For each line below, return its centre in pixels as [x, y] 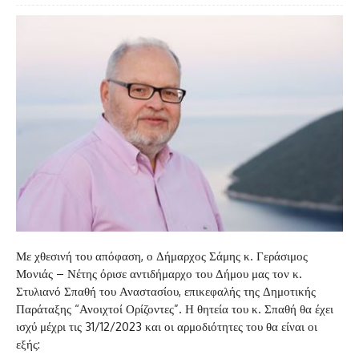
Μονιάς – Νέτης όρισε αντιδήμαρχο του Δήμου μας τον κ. [159, 273]
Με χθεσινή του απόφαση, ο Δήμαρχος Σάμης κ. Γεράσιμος [162, 256]
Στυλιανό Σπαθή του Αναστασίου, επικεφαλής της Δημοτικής [166, 291]
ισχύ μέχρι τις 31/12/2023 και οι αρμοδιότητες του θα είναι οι [167, 326]
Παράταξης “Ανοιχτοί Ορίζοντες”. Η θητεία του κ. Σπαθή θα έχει [175, 309]
